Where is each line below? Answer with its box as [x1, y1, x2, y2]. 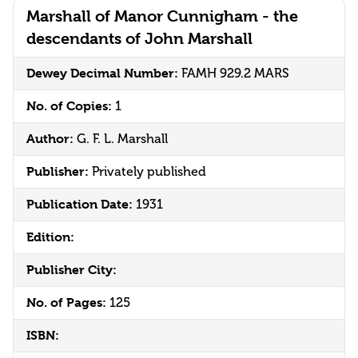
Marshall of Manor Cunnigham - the [26, 7, 298, 26]
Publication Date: [26, 197, 136, 213]
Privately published [92, 164, 206, 180]
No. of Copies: [26, 98, 115, 114]
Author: [26, 131, 77, 147]
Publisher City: [26, 262, 117, 278]
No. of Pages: [26, 295, 109, 311]
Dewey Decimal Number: [26, 66, 181, 82]
